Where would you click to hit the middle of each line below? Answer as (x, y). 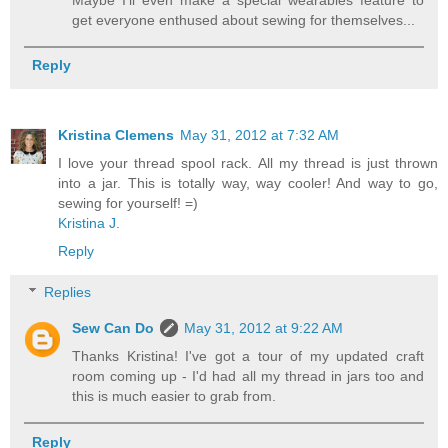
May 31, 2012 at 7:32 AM (259, 134)
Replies (68, 292)
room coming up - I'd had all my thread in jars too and (248, 376)
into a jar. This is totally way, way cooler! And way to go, (248, 182)
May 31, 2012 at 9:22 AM (264, 328)
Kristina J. (89, 222)
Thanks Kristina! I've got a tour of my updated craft (248, 356)
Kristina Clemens (116, 134)
